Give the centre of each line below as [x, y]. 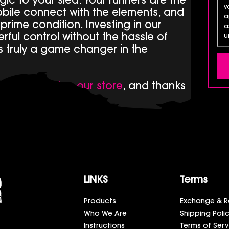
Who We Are [105, 214]
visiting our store [81, 87]
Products [100, 202]
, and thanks [154, 87]
